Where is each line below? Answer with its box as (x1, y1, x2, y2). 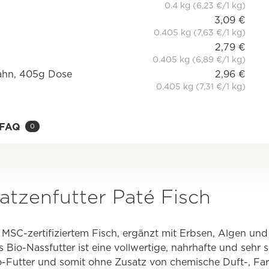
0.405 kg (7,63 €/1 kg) (154, 27, 246, 37)
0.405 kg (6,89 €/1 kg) (153, 54, 246, 64)
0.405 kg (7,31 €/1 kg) (156, 81, 246, 91)
